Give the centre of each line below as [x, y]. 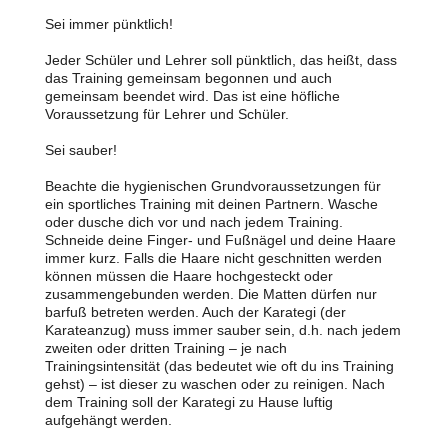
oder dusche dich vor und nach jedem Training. [194, 222]
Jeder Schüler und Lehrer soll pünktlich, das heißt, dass [221, 60]
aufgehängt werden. [110, 420]
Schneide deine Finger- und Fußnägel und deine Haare [220, 240]
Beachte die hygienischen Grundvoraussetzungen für [213, 186]
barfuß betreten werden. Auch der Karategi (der [195, 312]
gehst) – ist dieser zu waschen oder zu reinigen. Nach [215, 384]
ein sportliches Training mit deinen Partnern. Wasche [211, 204]
